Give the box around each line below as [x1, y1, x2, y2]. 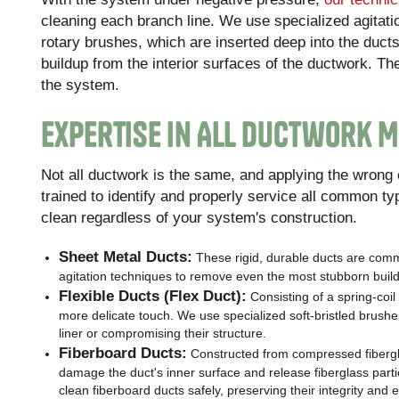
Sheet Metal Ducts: [59, 247, 193, 265]
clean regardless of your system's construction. [41, 208, 358, 227]
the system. [41, 76, 120, 94]
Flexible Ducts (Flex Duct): [59, 286, 248, 305]
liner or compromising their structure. [59, 325, 267, 340]
